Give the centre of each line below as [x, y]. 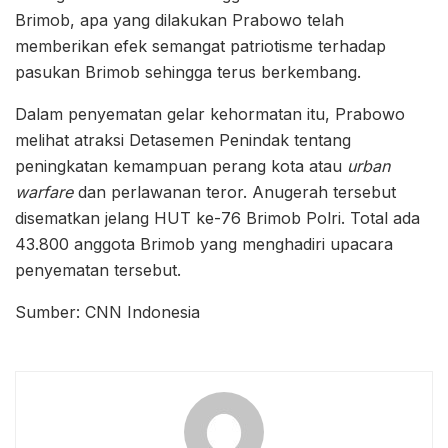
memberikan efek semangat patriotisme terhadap [200, 45]
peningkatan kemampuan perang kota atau [181, 165]
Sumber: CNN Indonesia [107, 311]
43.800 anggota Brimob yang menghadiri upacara [204, 243]
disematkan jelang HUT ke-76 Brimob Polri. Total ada [217, 217]
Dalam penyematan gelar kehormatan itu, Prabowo [210, 113]
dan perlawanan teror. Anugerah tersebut [234, 191]
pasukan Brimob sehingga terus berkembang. [188, 71]
